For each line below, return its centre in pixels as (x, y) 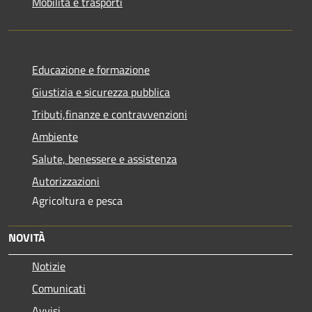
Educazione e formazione (91, 69)
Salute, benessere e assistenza (104, 158)
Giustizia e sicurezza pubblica (101, 92)
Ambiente (55, 136)
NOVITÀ (27, 237)
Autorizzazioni (66, 181)
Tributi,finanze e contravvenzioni (110, 114)
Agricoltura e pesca (77, 200)
